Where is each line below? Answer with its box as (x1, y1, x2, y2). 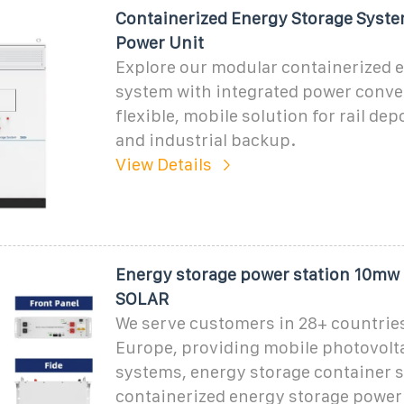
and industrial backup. (115, 130, 296, 150)
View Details (115, 154, 212, 174)
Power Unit (115, 32, 204, 52)
